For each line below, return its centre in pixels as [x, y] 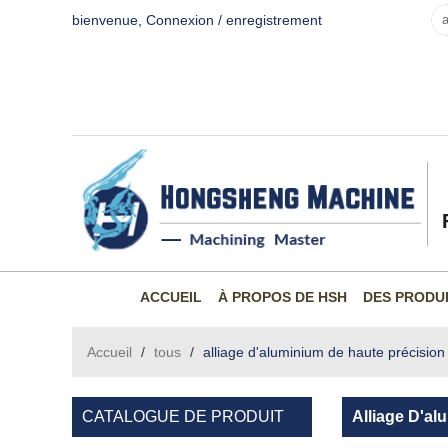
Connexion [180, 20]
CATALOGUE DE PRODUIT [183, 416]
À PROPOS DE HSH [282, 297]
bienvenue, [109, 20]
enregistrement [274, 20]
